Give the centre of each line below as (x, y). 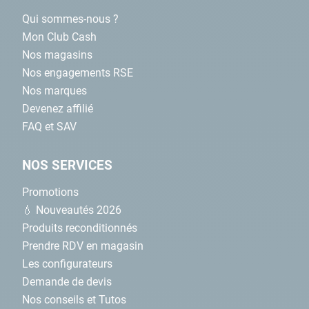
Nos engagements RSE (78, 72)
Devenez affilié (58, 108)
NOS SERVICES (67, 165)
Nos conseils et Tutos (74, 299)
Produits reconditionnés (80, 228)
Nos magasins (57, 54)
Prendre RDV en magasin (83, 246)
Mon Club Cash (59, 37)
